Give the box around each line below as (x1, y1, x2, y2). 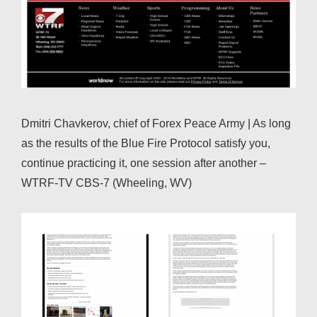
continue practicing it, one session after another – (21, 157, 266, 170)
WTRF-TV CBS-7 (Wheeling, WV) (21, 177, 192, 190)
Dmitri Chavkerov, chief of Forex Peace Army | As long (21, 117, 291, 130)
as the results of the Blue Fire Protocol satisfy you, (21, 137, 270, 150)
